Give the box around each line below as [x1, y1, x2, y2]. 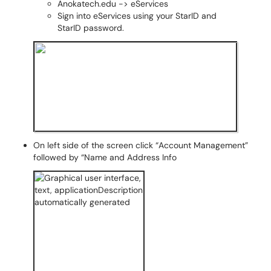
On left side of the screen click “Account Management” [33, 140, 248, 151]
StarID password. [57, 22, 126, 33]
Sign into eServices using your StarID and [57, 10, 217, 21]
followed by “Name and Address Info [33, 152, 177, 163]
